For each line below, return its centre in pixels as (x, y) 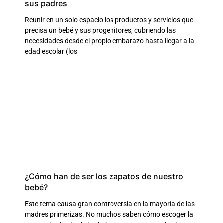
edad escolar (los (51, 51)
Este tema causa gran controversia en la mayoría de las (110, 203)
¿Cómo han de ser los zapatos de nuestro (104, 176)
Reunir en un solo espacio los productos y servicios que (109, 20)
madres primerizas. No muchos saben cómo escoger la (109, 214)
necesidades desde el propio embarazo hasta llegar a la (110, 41)
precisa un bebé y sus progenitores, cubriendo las (100, 30)
